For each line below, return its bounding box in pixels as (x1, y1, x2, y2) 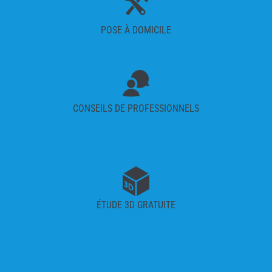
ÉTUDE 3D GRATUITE (97, 199, 175, 211)
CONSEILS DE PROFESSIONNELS (73, 102, 199, 114)
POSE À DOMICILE (101, 24, 171, 36)
